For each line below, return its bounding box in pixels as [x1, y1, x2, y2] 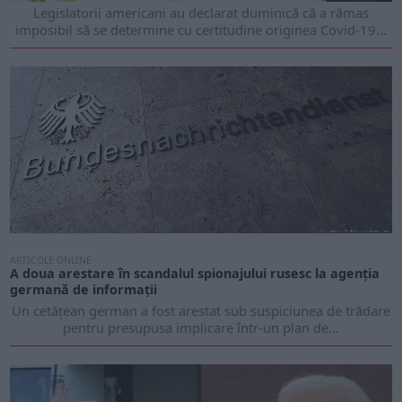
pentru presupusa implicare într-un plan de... [63, 319, 339, 337]
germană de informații [10, 281, 158, 299]
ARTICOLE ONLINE [10, 254, 92, 267]
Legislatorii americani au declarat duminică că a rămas [33, 4, 369, 22]
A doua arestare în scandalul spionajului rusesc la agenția [10, 265, 380, 283]
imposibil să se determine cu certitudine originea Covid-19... [15, 21, 387, 39]
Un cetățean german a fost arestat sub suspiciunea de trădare [12, 301, 390, 320]
